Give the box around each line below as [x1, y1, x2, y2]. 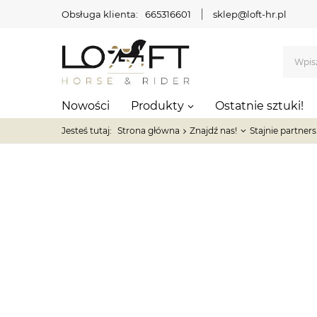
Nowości [62, 99, 110, 113]
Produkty [131, 99, 184, 113]
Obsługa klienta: [62, 8, 138, 20]
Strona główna [117, 125, 180, 136]
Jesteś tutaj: [62, 125, 114, 136]
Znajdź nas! [190, 125, 237, 136]
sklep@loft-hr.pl [213, 8, 287, 20]
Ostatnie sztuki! [215, 99, 304, 113]
